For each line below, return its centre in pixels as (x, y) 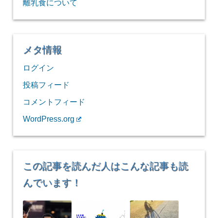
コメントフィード (54, 102)
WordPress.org (48, 119)
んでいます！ (52, 183)
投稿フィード (46, 85)
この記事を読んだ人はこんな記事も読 (105, 166)
